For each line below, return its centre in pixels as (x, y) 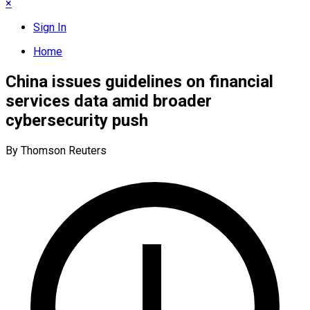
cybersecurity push (77, 120)
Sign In (50, 27)
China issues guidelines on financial (139, 81)
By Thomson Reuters (56, 150)
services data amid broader (109, 101)
